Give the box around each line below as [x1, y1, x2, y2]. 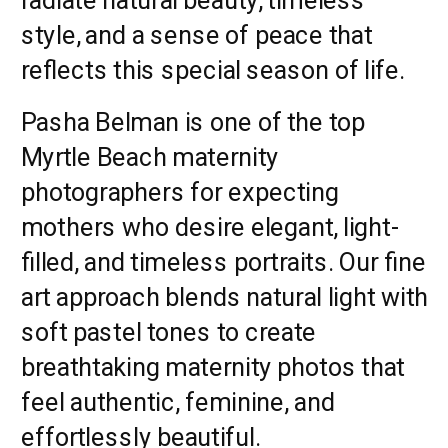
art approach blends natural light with [21, 281, 429, 311]
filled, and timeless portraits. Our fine [21, 246, 426, 276]
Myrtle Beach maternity [21, 141, 279, 171]
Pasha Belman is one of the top [21, 106, 366, 136]
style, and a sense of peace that [21, 19, 373, 50]
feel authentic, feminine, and [21, 386, 335, 416]
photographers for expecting [21, 176, 339, 206]
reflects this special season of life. [21, 54, 405, 85]
